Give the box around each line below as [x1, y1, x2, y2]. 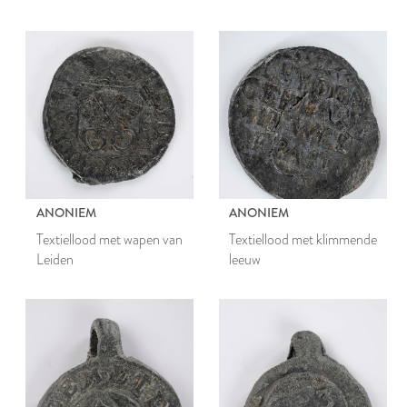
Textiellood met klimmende [229, 228, 378, 250]
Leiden [35, 248, 74, 270]
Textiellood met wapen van [35, 228, 183, 250]
